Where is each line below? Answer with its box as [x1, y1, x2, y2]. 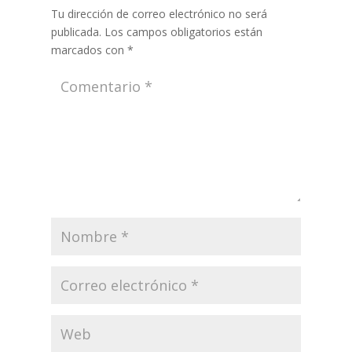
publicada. [50, 24, 101, 39]
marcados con [50, 42, 127, 57]
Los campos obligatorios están [104, 24, 262, 39]
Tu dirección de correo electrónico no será [50, 5, 267, 21]
